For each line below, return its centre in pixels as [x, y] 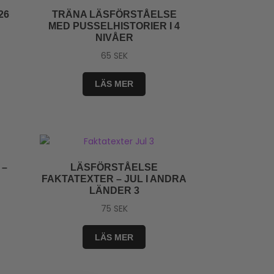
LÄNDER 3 [114, 191]
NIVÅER [114, 38]
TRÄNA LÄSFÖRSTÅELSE [114, 15]
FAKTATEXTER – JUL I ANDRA [114, 179]
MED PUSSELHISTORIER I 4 [114, 26]
